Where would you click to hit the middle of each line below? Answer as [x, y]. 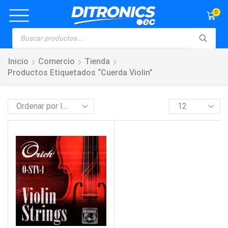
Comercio [56, 61]
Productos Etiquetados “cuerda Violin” [80, 72]
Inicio [18, 61]
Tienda [97, 61]
